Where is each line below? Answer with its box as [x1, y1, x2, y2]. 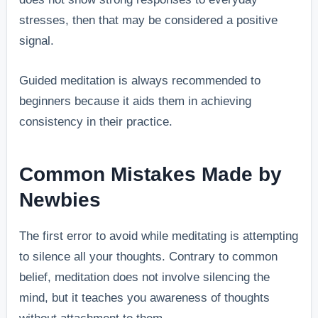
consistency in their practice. [19, 114, 173, 128]
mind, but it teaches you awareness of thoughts [19, 291, 270, 305]
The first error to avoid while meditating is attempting [19, 229, 299, 243]
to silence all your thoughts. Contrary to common [19, 250, 278, 264]
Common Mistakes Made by [19, 163, 283, 185]
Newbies [19, 188, 102, 211]
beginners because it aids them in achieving [19, 94, 252, 108]
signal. [19, 33, 55, 48]
